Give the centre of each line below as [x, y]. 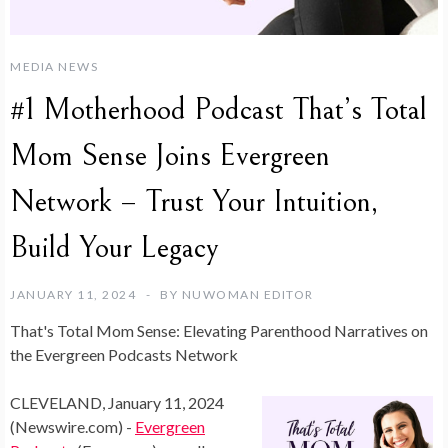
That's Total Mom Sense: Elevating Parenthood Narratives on [219, 330]
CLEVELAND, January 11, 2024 [117, 402]
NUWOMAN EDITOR [247, 294]
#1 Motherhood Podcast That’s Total [218, 110]
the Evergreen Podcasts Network [124, 354]
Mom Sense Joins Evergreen [170, 156]
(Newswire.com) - [72, 426]
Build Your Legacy [114, 248]
